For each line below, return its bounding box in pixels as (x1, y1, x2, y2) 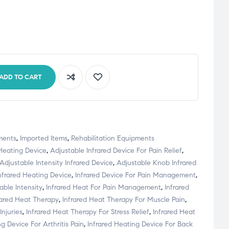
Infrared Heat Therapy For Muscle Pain (62, 195, 185, 204)
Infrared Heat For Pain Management (46, 183, 161, 192)
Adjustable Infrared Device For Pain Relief (50, 146, 182, 155)
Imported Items (20, 134, 67, 143)
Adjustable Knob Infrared (117, 158, 196, 168)
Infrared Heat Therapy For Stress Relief (26, 208, 149, 217)
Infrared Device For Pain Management (75, 171, 196, 180)
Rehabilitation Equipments (71, 134, 154, 143)
